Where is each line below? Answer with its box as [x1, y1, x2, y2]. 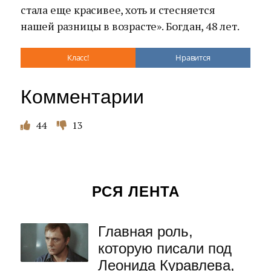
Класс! [67, 52, 89, 63]
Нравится [175, 52, 211, 63]
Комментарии [21, 86, 144, 108]
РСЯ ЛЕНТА [91, 183, 180, 200]
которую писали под [98, 240, 232, 256]
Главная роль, [98, 223, 193, 240]
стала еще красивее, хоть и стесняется [21, 2, 215, 17]
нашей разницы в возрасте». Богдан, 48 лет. [21, 19, 240, 33]
